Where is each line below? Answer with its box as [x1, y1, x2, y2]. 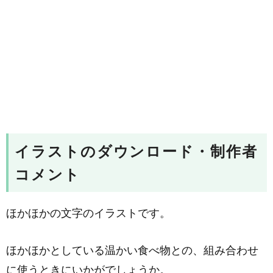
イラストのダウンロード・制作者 [15, 144, 258, 160]
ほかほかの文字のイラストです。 [6, 208, 171, 219]
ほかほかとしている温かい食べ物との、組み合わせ [6, 245, 258, 257]
